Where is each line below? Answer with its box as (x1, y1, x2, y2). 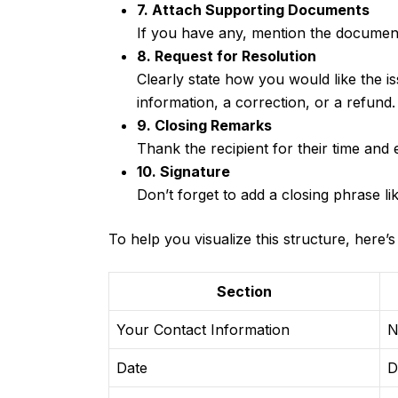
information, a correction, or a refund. (137, 93, 395, 112)
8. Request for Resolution (137, 47, 316, 66)
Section (217, 283, 272, 301)
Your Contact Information (116, 321, 290, 339)
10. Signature (137, 163, 230, 181)
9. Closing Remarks (137, 116, 272, 135)
